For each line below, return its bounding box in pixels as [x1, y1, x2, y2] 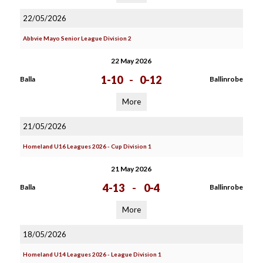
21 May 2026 [111, 164, 152, 173]
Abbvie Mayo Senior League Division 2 [22, 35, 131, 42]
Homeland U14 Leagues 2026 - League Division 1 [22, 251, 161, 258]
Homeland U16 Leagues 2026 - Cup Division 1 [22, 143, 151, 150]
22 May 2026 [111, 56, 152, 65]
